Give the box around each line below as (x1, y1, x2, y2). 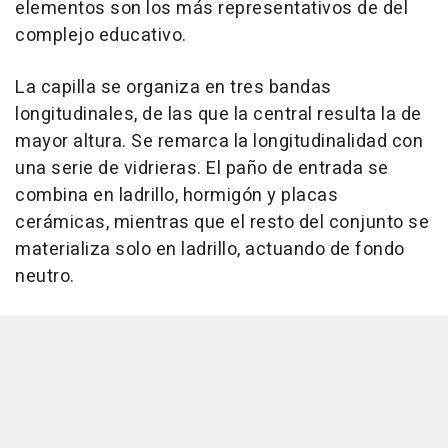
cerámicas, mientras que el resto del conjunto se (15, 209, 429, 237)
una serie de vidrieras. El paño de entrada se (15, 155, 389, 183)
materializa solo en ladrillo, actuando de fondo (15, 236, 405, 264)
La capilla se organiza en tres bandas (15, 74, 332, 102)
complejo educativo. (15, 22, 187, 50)
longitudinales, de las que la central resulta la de (15, 101, 422, 129)
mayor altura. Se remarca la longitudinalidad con (15, 128, 423, 156)
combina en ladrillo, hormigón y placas (15, 182, 338, 210)
